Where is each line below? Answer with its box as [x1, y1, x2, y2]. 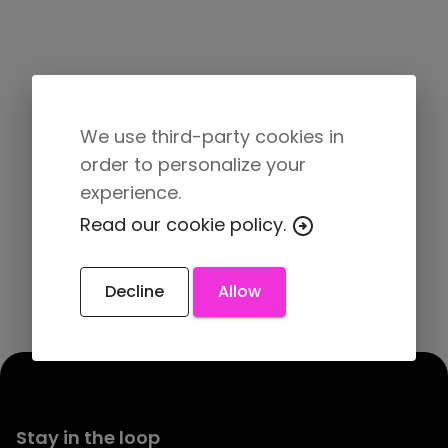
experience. [80, 179, 181, 205]
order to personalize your [80, 151, 306, 177]
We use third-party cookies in [80, 123, 344, 149]
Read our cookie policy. [80, 211, 291, 237]
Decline [105, 279, 164, 303]
